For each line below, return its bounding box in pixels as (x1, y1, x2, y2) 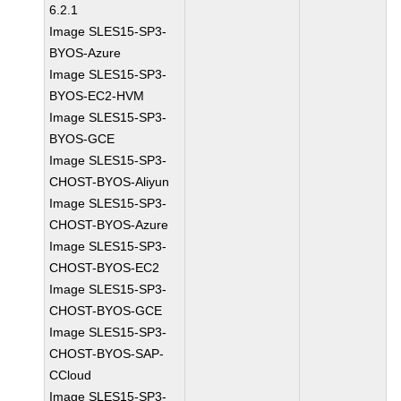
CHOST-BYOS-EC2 (49, 260, 160, 275)
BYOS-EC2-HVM (49, 89, 145, 103)
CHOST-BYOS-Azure (49, 218, 169, 232)
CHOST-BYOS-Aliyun (49, 175, 170, 189)
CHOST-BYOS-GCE (49, 303, 163, 318)
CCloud (49, 368, 92, 382)
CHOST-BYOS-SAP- (49, 346, 165, 361)
